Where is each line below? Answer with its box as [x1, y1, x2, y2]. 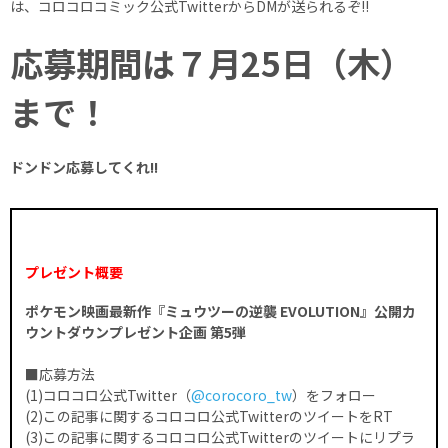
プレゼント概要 [25, 261, 123, 282]
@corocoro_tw [191, 384, 292, 405]
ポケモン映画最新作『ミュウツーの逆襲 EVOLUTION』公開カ [25, 300, 416, 321]
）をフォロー [292, 384, 376, 405]
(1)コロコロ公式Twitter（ [25, 384, 191, 405]
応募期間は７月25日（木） [10, 37, 413, 87]
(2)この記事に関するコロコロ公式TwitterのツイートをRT [25, 405, 393, 426]
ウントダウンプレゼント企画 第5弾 [25, 321, 246, 342]
